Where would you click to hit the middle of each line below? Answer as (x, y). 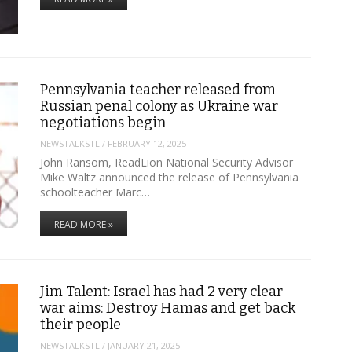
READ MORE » (83, 225)
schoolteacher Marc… (95, 192)
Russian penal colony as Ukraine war (159, 106)
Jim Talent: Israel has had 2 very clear (161, 292)
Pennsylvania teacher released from (158, 89)
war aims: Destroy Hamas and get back (167, 308)
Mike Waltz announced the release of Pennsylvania (169, 178)
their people (80, 325)
